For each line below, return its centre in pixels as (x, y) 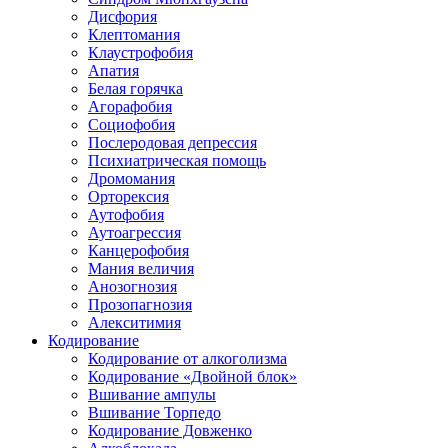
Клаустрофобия (140, 52)
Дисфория (122, 16)
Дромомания (131, 178)
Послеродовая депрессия (172, 142)
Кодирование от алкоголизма (187, 358)
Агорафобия (130, 106)
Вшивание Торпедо (154, 412)
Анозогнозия (132, 286)
